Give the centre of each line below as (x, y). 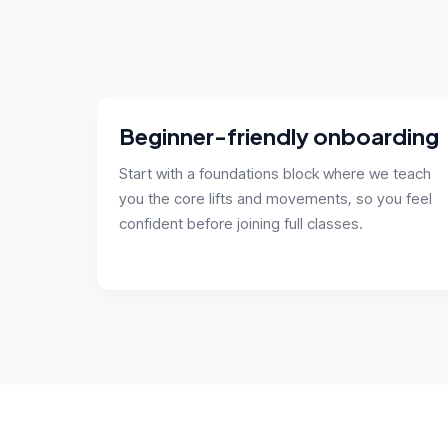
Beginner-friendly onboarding (279, 135)
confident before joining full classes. (241, 223)
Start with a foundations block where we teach (275, 173)
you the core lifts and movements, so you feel (275, 198)
